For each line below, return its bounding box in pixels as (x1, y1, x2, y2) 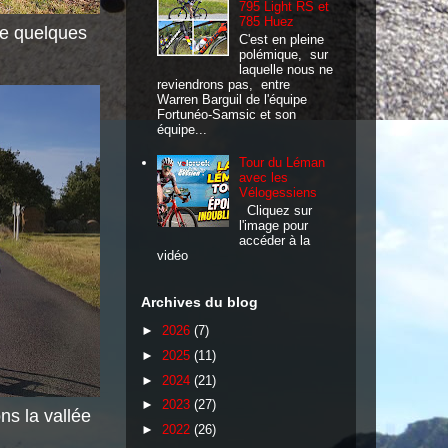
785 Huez (239, 14, 295, 30)
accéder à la (239, 232, 311, 248)
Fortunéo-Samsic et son (157, 106, 297, 122)
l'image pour (239, 217, 309, 233)
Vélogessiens (239, 185, 318, 200)
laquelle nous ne (239, 61, 334, 77)
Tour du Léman (239, 155, 326, 170)
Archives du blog (141, 293, 258, 310)
